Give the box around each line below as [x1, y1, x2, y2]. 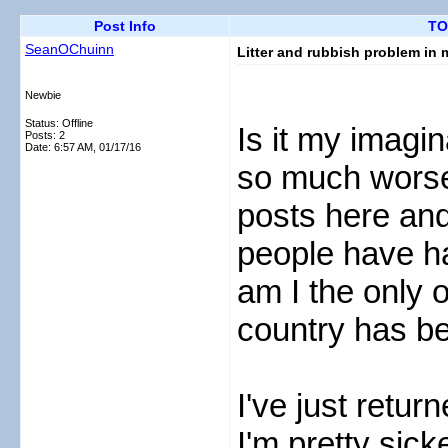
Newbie [25, 89, 61, 101]
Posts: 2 [25, 129, 65, 141]
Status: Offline [25, 117, 93, 129]
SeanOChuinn [25, 41, 114, 57]
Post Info [94, 18, 156, 34]
